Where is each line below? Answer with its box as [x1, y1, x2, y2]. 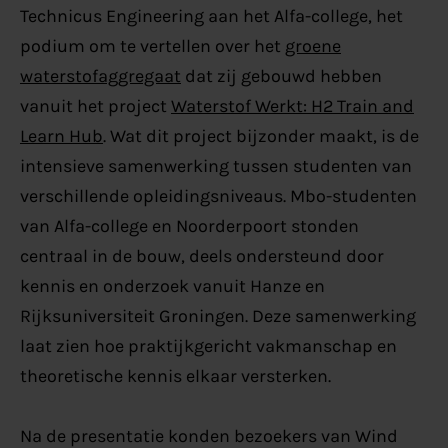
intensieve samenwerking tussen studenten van [19, 155, 412, 178]
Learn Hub [19, 125, 103, 148]
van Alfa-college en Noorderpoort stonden [19, 215, 359, 238]
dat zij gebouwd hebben [180, 65, 382, 88]
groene [284, 35, 341, 58]
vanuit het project [19, 95, 171, 118]
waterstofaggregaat [19, 65, 181, 88]
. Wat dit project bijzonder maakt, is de [102, 125, 419, 148]
